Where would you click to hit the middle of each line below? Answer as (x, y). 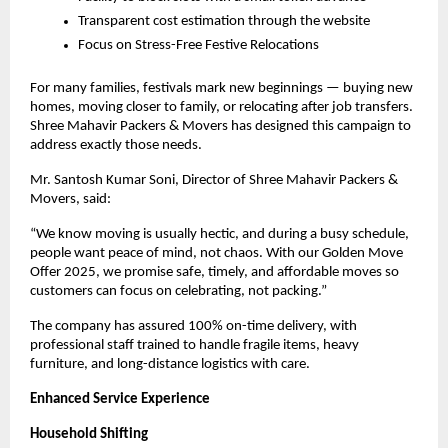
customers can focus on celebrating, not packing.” (178, 291)
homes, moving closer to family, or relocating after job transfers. (221, 107)
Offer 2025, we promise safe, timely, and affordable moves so (214, 272)
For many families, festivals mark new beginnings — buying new (221, 88)
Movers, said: (70, 199)
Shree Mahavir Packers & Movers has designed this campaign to (220, 126)
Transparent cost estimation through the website (224, 21)
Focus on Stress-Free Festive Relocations (198, 45)
